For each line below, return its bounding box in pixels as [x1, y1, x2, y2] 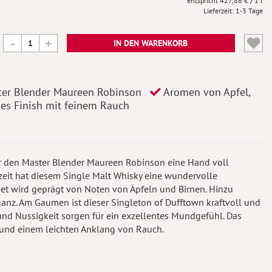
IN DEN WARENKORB [114, 38, 188, 49]
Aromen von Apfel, [161, 85, 250, 99]
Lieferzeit [203, 6, 232, 15]
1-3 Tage [236, 6, 263, 15]
